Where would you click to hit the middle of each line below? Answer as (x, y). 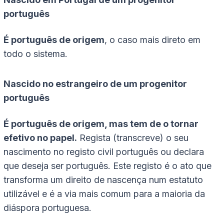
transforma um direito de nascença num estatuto (103, 180)
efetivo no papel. (40, 138)
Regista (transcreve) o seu (133, 138)
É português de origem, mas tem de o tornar (101, 124)
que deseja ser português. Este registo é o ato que (107, 166)
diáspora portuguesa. (47, 208)
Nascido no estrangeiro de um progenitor (95, 84)
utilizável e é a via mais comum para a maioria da (104, 194)
